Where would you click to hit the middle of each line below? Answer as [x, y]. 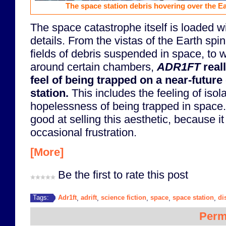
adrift [89, 197]
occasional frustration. [83, 132]
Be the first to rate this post [123, 175]
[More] [47, 152]
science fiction [124, 197]
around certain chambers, [94, 67]
